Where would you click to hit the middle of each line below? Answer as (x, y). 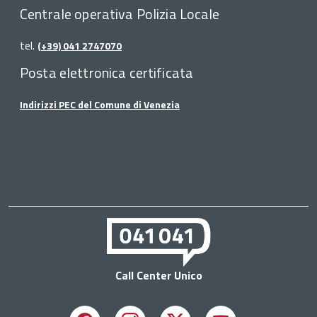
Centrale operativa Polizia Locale (120, 14)
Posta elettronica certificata (107, 73)
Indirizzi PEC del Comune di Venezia (100, 104)
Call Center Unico (158, 275)
